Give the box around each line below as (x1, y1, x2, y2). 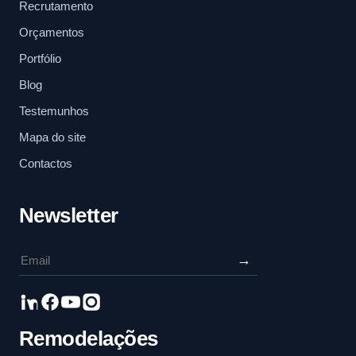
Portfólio (19, 52, 61, 66)
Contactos (19, 157, 72, 171)
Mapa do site (19, 130, 86, 145)
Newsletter (19, 203, 118, 228)
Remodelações (19, 327, 158, 351)
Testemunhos (19, 104, 89, 118)
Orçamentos (19, 25, 84, 40)
